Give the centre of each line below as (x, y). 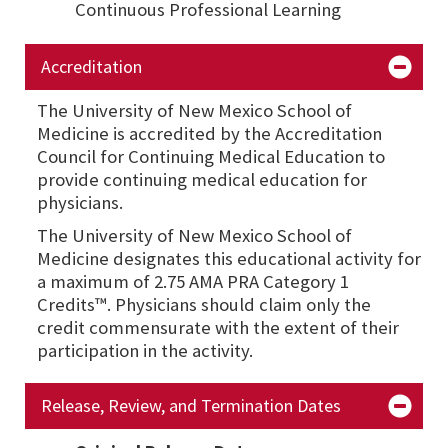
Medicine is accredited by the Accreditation (209, 134)
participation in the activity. (145, 351)
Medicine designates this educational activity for (229, 259)
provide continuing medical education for (202, 180)
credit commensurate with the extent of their (218, 328)
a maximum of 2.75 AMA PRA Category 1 (193, 282)
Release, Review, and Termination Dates (191, 406)
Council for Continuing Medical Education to (211, 157)
